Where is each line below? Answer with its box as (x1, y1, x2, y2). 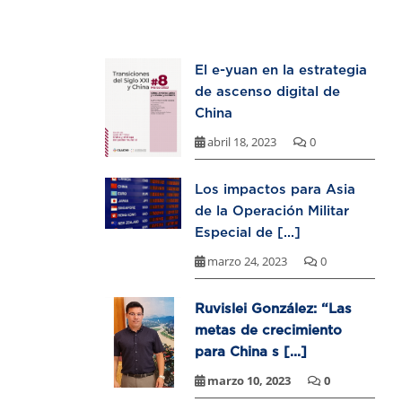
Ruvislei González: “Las (195, 301, 352, 316)
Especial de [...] (195, 224, 301, 240)
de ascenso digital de (195, 83, 340, 99)
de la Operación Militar (195, 203, 349, 218)
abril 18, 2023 (205, 134, 279, 151)
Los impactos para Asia (195, 181, 355, 197)
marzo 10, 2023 (205, 372, 293, 389)
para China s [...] (195, 344, 307, 359)
